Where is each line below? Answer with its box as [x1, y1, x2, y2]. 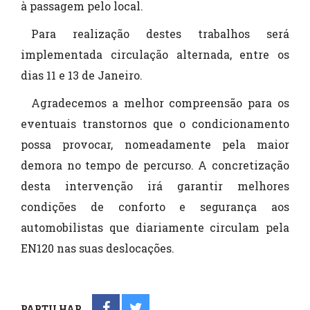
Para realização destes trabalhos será [31, 26, 289, 41]
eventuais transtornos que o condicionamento [21, 116, 289, 131]
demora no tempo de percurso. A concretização [21, 157, 289, 172]
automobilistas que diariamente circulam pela [21, 219, 289, 235]
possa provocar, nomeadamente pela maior [21, 136, 289, 152]
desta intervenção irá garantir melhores [21, 178, 289, 193]
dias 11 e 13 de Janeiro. [21, 67, 143, 82]
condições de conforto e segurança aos [21, 199, 289, 214]
